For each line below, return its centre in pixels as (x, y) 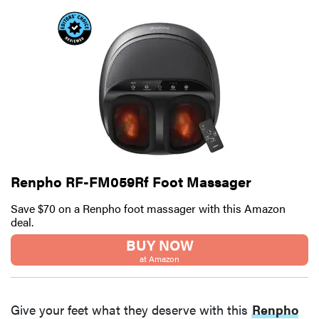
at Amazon (159, 259)
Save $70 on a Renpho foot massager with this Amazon (148, 209)
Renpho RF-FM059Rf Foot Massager (131, 182)
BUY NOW (159, 245)
